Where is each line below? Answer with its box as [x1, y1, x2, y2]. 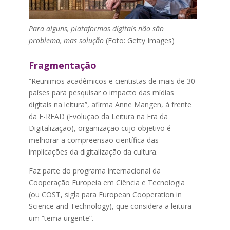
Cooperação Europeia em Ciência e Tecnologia [28, 178, 185, 187]
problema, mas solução [28, 35, 104, 45]
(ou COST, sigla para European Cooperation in [28, 189, 182, 199]
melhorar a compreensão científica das [28, 135, 159, 145]
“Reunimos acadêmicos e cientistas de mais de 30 [28, 76, 195, 86]
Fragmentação [28, 59, 97, 71]
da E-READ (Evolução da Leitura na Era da [28, 111, 168, 121]
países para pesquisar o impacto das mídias [28, 88, 174, 98]
